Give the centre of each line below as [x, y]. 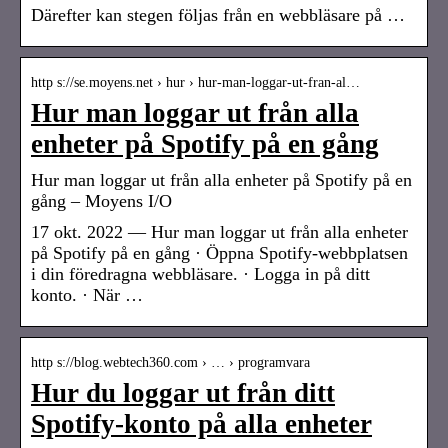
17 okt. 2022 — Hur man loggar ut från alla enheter [219, 231]
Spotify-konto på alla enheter [201, 423]
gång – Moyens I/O [101, 200]
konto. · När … [87, 294]
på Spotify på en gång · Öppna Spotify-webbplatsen [219, 252]
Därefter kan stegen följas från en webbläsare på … [218, 14]
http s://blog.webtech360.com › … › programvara [170, 362]
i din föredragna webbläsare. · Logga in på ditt [200, 273]
